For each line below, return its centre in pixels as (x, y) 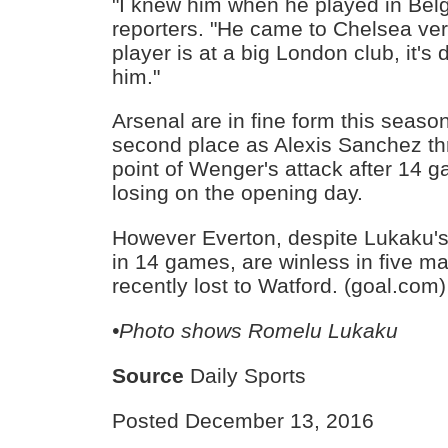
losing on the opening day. (238, 193)
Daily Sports (245, 375)
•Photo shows (180, 331)
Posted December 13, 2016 (243, 420)
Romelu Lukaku (323, 331)
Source (148, 375)
